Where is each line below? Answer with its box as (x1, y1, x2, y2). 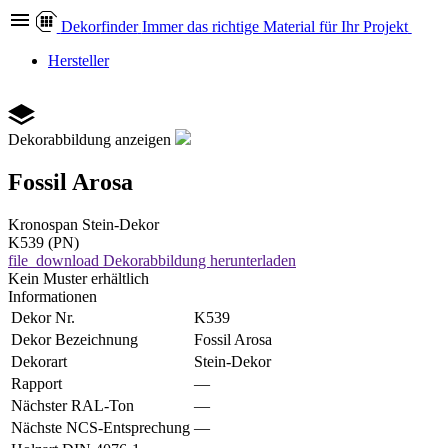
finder (100, 18, 138, 35)
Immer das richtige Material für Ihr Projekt (141, 18, 408, 35)
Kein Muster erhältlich (8, 269, 149, 287)
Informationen (8, 287, 97, 305)
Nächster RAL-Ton (11, 396, 134, 414)
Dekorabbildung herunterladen (103, 251, 296, 269)
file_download (8, 251, 99, 269)
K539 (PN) (8, 233, 79, 251)
